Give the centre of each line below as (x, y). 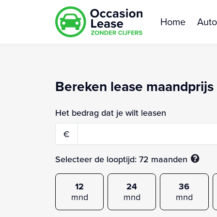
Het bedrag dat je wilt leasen (111, 112)
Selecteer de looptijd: (97, 159)
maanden (169, 159)
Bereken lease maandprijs (134, 86)
